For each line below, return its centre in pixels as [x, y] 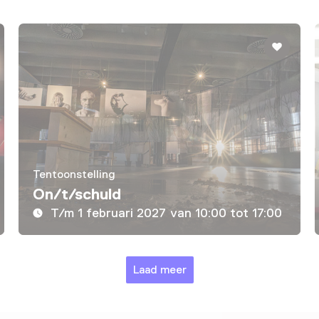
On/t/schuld [77, 194]
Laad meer [159, 270]
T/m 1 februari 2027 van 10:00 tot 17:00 [166, 213]
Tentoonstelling [74, 175]
